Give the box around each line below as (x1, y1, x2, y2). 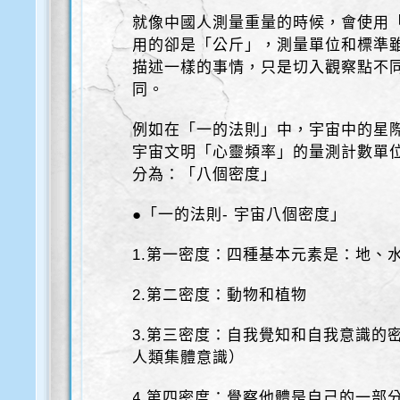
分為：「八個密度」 (132, 166, 278, 183)
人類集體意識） (132, 349, 246, 366)
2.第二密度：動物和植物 (132, 287, 308, 304)
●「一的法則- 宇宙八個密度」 (132, 206, 347, 223)
